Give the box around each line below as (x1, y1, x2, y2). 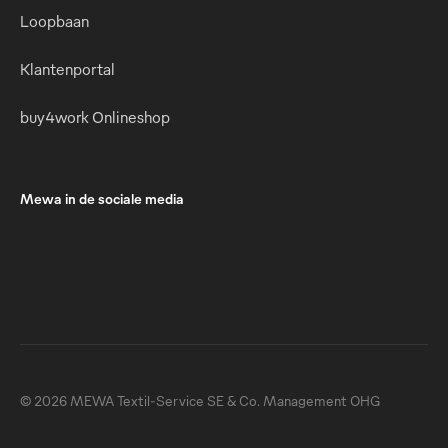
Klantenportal (20, 59, 115, 79)
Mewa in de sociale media (20, 190, 184, 207)
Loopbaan (20, 11, 89, 31)
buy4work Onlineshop (20, 107, 170, 127)
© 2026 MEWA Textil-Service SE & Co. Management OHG (20, 392, 380, 409)
